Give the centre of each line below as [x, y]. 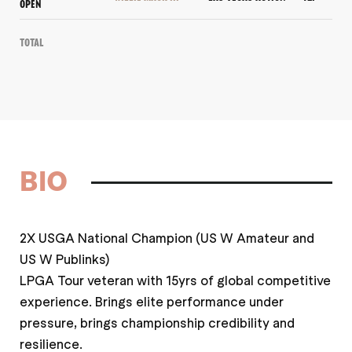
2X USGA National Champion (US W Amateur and [167, 238]
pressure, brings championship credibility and [157, 323]
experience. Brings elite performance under [152, 301]
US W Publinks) [64, 259]
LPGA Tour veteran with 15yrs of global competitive [175, 280]
